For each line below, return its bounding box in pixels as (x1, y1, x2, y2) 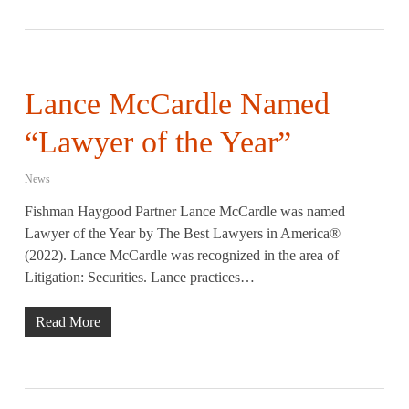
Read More (35, 314, 100, 330)
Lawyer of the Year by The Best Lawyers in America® (24, 225, 341, 241)
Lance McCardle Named (24, 87, 330, 121)
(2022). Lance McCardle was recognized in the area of (24, 247, 339, 263)
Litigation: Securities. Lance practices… (24, 269, 255, 285)
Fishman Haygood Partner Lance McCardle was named (24, 204, 345, 219)
